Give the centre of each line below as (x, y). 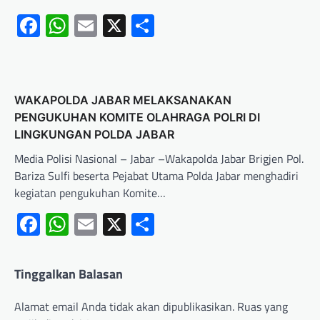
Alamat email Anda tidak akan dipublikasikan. (124, 306)
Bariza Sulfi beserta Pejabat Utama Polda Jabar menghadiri (156, 175)
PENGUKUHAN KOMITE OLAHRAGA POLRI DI (137, 117)
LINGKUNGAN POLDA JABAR (94, 134)
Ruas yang (262, 306)
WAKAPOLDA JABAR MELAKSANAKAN (123, 100)
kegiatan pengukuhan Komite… (90, 192)
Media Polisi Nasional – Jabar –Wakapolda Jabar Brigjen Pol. (159, 158)
